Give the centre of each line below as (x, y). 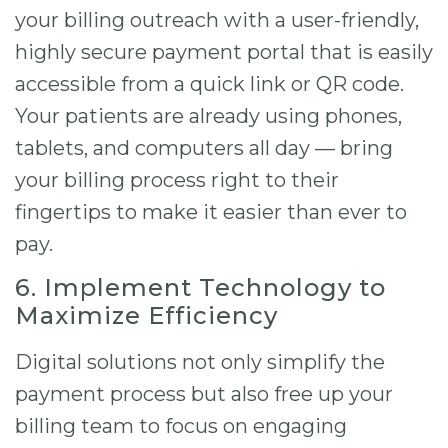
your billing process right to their (177, 179)
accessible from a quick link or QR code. (209, 83)
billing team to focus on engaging (181, 426)
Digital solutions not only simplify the (200, 362)
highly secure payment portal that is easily (224, 51)
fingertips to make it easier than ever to (211, 211)
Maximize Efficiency (146, 316)
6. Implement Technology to (200, 288)
